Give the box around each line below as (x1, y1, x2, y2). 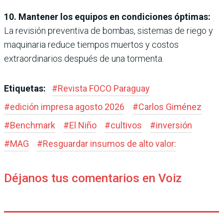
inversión (156, 119, 192, 130)
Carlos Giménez (138, 101, 202, 112)
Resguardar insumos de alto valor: (43, 138, 176, 149)
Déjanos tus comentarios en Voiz (4, 171, 182, 185)
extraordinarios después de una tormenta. (4, 53, 164, 64)
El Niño (69, 119, 97, 130)
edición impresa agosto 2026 (10, 101, 124, 112)
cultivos (111, 119, 142, 130)
